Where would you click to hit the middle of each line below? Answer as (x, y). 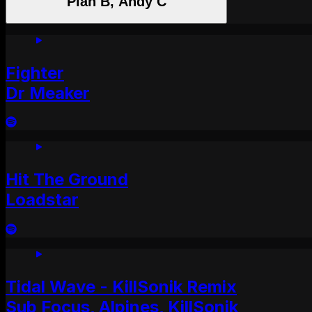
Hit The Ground (67, 180)
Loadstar (42, 200)
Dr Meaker (48, 93)
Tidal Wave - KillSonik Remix (121, 287)
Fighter (35, 72)
